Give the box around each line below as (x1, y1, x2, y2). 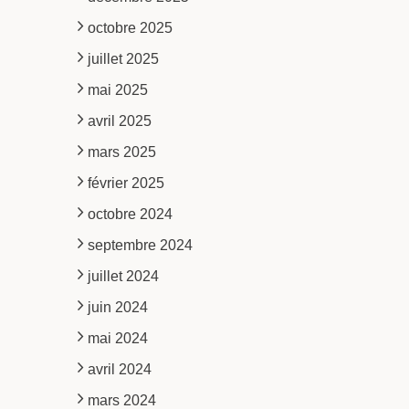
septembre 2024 (87, 236, 193, 253)
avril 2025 (87, 112, 152, 129)
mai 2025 (87, 81, 148, 98)
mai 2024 (87, 330, 148, 346)
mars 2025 (87, 143, 156, 160)
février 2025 (87, 174, 164, 191)
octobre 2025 (87, 19, 173, 36)
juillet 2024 (87, 267, 159, 284)
